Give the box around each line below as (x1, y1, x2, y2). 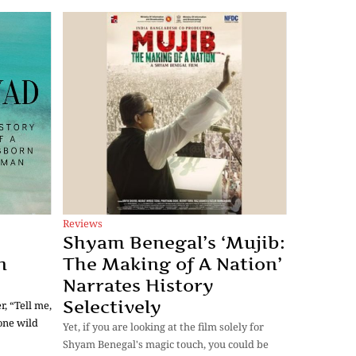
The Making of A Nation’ (63, 253, 282, 275)
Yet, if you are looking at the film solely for (63, 319, 264, 335)
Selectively (63, 296, 161, 318)
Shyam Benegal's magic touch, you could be (63, 337, 269, 352)
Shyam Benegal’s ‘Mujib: (63, 232, 285, 253)
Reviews (63, 216, 103, 231)
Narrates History (63, 275, 214, 296)
